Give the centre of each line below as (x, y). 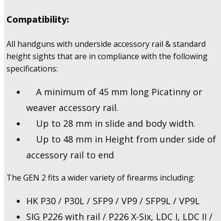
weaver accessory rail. (72, 107)
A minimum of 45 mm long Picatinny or (114, 92)
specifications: (32, 68)
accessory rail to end (70, 155)
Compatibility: (38, 19)
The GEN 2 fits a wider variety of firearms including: (101, 177)
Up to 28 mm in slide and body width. (111, 123)
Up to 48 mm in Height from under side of (121, 139)
